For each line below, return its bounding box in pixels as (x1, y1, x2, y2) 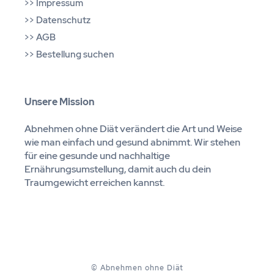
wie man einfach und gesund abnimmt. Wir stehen (24, 135, 240, 149)
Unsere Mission (24, 95, 94, 108)
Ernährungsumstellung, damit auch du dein (24, 162, 211, 176)
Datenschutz (36, 13, 91, 26)
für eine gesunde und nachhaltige (24, 149, 170, 162)
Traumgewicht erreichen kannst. (24, 176, 165, 189)
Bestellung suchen (36, 48, 114, 61)
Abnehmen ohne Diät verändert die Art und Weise (24, 122, 242, 135)
